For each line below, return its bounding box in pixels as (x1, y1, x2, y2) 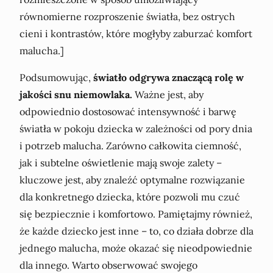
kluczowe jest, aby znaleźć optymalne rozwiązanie (19, 173, 245, 186)
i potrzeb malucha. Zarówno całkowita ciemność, (19, 139, 241, 152)
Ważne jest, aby (132, 88, 204, 101)
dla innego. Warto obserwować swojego (19, 258, 197, 271)
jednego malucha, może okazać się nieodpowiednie (19, 241, 252, 254)
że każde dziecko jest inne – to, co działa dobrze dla (19, 224, 253, 237)
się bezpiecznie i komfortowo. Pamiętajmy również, (19, 207, 252, 220)
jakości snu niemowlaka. (19, 88, 132, 101)
